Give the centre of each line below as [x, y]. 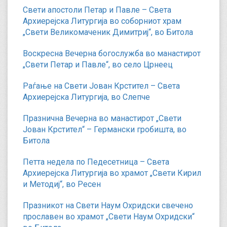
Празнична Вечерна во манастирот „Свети [102, 118]
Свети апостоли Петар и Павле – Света [97, 10]
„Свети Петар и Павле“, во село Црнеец [98, 65]
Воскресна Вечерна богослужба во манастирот [112, 53]
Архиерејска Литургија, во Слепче [86, 97]
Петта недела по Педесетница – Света [96, 162]
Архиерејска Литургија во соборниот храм [102, 21]
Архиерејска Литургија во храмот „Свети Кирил [112, 173]
